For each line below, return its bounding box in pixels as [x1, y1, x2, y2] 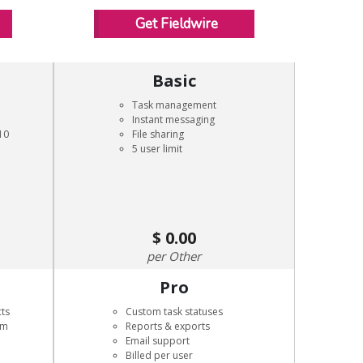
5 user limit [131, 142, 182, 156]
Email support [125, 334, 190, 348]
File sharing [131, 127, 184, 141]
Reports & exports [125, 319, 210, 333]
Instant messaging [131, 113, 215, 126]
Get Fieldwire [135, 15, 218, 33]
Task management [131, 98, 216, 112]
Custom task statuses [125, 305, 223, 318]
